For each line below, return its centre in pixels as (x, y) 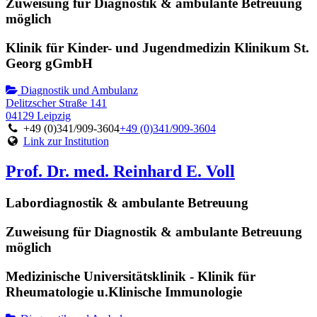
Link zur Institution (66, 142)
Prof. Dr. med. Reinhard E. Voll (120, 172)
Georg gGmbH (49, 63)
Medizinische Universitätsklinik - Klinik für (131, 276)
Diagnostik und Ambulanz (78, 91)
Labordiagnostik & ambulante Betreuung (127, 203)
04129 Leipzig (38, 116)
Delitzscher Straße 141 (56, 103)
